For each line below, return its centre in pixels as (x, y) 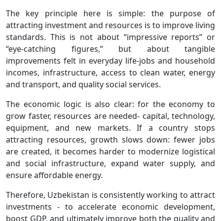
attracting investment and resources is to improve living (110, 25)
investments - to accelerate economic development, (110, 207)
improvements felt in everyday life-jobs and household (110, 61)
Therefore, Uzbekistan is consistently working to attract (110, 195)
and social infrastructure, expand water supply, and (110, 164)
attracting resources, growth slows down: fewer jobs (110, 140)
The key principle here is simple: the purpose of (110, 14)
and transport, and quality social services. (83, 85)
